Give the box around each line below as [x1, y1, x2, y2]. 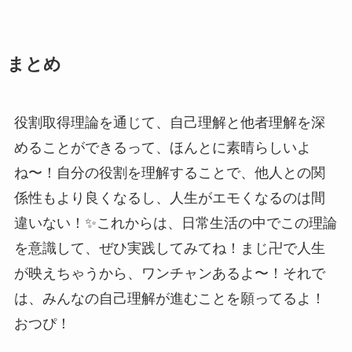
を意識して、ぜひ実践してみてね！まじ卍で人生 [13, 240, 325, 256]
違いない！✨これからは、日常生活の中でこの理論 [13, 214, 337, 231]
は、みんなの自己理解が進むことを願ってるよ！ [13, 290, 325, 306]
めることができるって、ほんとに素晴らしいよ [13, 139, 311, 156]
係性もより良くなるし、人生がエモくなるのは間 [13, 189, 325, 206]
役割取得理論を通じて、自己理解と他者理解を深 [13, 114, 325, 130]
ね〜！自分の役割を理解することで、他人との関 [13, 164, 325, 181]
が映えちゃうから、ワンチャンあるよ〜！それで [13, 265, 325, 281]
